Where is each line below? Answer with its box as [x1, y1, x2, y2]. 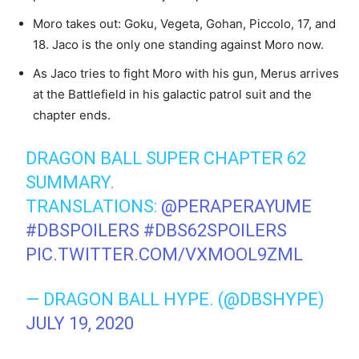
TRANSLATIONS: [26, 196, 162, 217]
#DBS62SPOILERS [143, 220, 288, 241]
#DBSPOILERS [26, 220, 140, 241]
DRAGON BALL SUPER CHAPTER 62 [26, 148, 307, 169]
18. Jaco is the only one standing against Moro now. [33, 37, 324, 53]
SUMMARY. [26, 172, 115, 193]
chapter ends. [33, 107, 111, 123]
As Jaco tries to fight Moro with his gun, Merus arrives [33, 66, 339, 82]
